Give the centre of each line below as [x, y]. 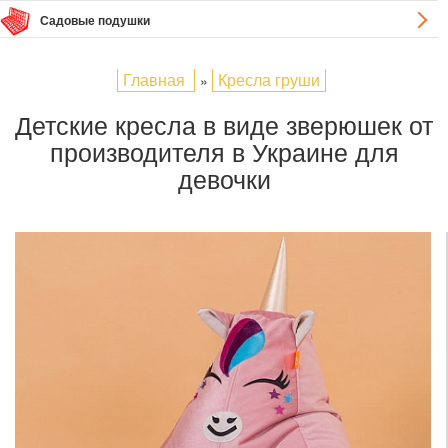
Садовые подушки [95, 20]
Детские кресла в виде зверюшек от [224, 124]
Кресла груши [269, 79]
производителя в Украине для [224, 151]
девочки [224, 178]
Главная [154, 79]
